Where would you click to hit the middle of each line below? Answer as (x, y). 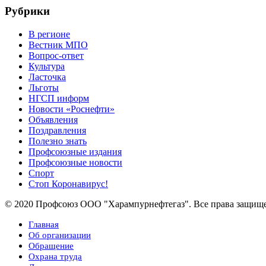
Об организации (60, 235)
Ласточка (47, 77)
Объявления (53, 119)
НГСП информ (59, 98)
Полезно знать (58, 141)
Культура (47, 66)
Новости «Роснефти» (72, 109)
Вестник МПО (58, 45)
